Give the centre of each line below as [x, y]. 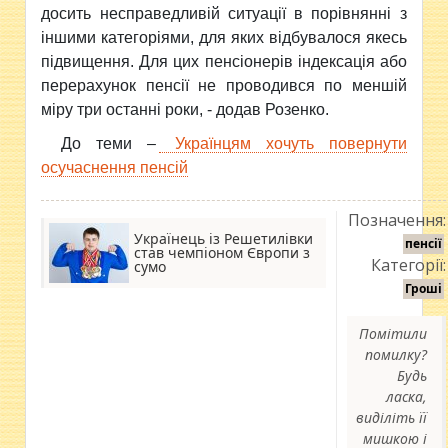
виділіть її [392, 417]
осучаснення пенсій [115, 167]
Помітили [393, 333]
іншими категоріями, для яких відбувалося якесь [224, 37]
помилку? [396, 354]
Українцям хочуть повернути [283, 143]
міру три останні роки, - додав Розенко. [185, 109]
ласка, [407, 396]
